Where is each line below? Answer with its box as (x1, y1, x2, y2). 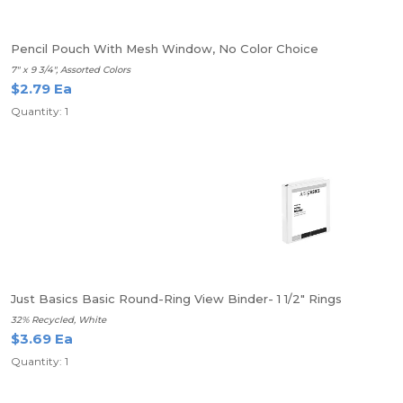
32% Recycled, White (11, 314, 106, 326)
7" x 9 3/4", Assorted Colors (11, 64, 130, 76)
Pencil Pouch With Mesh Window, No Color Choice (11, 41, 318, 56)
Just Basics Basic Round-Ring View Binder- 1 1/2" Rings (11, 291, 342, 306)
